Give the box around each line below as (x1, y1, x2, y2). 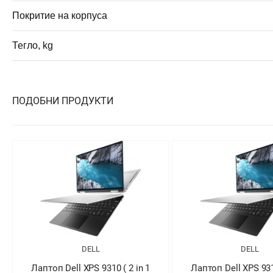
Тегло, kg (12, 40, 53, 51)
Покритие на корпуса (12, 10, 107, 21)
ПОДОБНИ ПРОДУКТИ (12, 94, 113, 107)
